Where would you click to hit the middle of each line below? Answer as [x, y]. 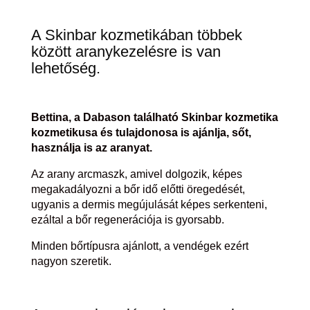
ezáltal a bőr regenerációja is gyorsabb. [127, 220]
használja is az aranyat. [91, 148]
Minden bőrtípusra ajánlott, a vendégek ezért [139, 246]
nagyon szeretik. [71, 261]
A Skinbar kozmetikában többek [136, 35]
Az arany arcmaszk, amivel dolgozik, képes [136, 174]
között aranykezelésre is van [126, 52]
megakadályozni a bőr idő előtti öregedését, [138, 189]
